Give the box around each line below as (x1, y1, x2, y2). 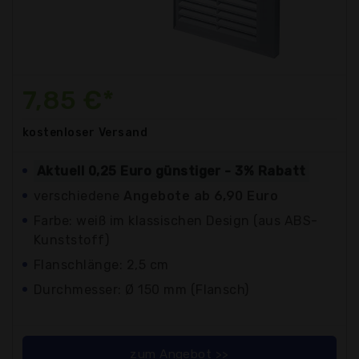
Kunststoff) (34, 232, 110, 248)
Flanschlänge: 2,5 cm (34, 256, 169, 272)
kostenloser (22, 125, 95, 139)
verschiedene (34, 188, 124, 204)
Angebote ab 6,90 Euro (123, 188, 279, 204)
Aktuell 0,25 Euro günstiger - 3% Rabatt (37, 163, 306, 179)
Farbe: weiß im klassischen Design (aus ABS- (34, 212, 318, 228)
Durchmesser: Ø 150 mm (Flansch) (34, 281, 249, 297)
